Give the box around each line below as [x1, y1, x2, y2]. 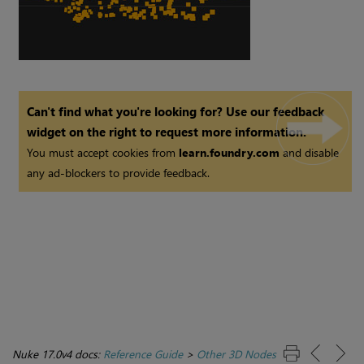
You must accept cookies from [27, 145, 180, 161]
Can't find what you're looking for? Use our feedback [27, 103, 325, 120]
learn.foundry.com [179, 145, 280, 161]
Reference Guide [103, 346, 183, 362]
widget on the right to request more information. [27, 123, 307, 141]
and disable [279, 145, 340, 161]
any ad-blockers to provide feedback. [27, 165, 210, 181]
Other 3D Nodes [197, 346, 276, 362]
